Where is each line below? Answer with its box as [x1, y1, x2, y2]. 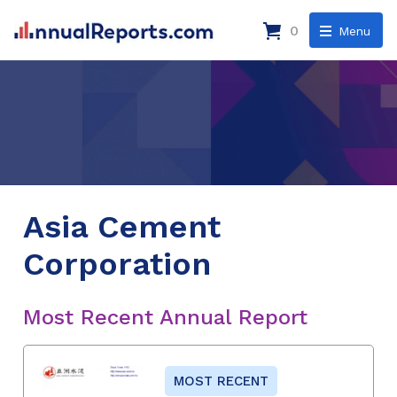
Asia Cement [23, 207, 221, 245]
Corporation [23, 245, 211, 283]
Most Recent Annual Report [23, 304, 307, 330]
